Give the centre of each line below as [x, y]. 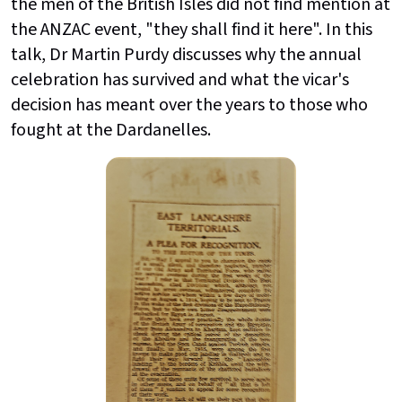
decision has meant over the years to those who [189, 105]
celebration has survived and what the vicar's [180, 79]
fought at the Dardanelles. [111, 130]
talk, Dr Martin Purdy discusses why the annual [186, 54]
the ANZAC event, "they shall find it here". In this [192, 29]
